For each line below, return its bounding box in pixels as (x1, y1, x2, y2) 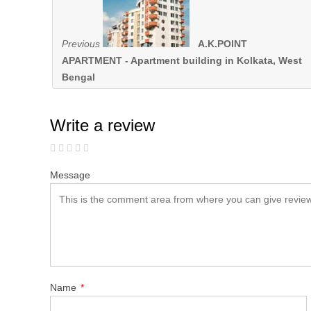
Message (50, 169, 90, 181)
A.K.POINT (198, 38, 247, 50)
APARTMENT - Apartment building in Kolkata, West (62, 55, 302, 67)
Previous (62, 38, 100, 50)
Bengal (62, 72, 95, 83)
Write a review (50, 116, 155, 135)
